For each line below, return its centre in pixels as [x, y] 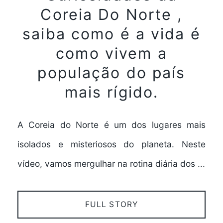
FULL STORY [111, 204]
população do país [111, 72]
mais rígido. [111, 92]
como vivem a [111, 53]
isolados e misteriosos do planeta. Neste [111, 144]
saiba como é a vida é [111, 34]
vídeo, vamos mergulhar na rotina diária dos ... [111, 163]
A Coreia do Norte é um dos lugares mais [111, 124]
